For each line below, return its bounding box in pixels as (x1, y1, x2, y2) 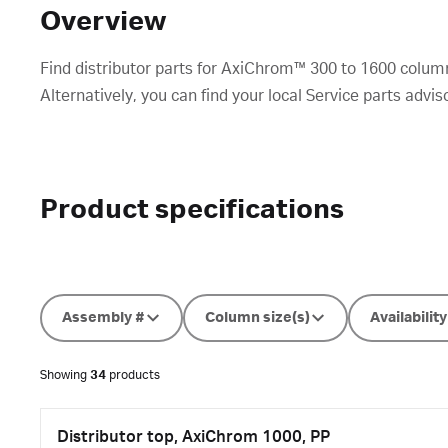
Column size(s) (205, 310, 310, 326)
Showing (40, 368, 90, 382)
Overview (40, 7, 166, 37)
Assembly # (62, 310, 145, 326)
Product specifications (40, 195, 344, 225)
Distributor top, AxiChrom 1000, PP (57, 428, 330, 446)
